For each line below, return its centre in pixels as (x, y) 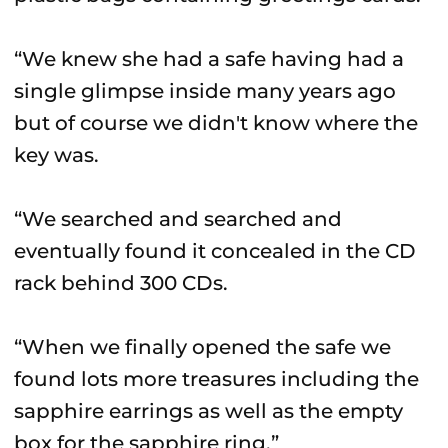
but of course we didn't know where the (216, 123)
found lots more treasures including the (216, 379)
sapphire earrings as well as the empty (208, 411)
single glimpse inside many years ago (205, 91)
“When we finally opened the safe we (202, 347)
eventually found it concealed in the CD (215, 251)
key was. (56, 155)
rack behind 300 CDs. (121, 283)
